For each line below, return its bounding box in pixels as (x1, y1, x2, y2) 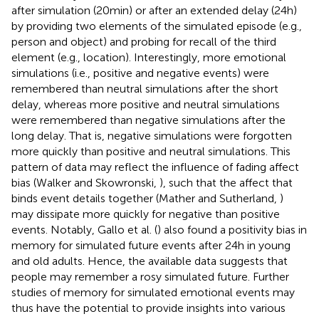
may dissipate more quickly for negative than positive (11, 206, 280, 221)
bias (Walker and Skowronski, (11, 175, 159, 189)
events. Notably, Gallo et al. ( (11, 222, 157, 236)
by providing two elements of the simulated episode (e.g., (11, 19, 302, 33)
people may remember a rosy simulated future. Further (11, 269, 289, 283)
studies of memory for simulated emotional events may (11, 285, 295, 299)
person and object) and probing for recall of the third (11, 34, 276, 48)
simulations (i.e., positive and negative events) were (11, 66, 269, 80)
